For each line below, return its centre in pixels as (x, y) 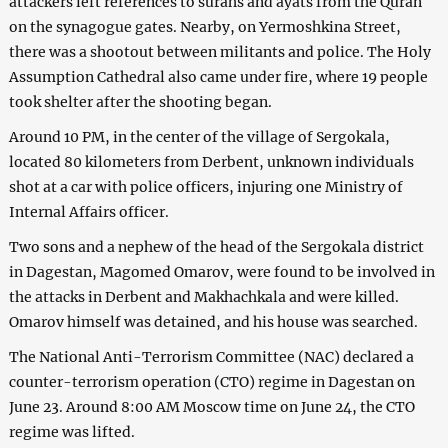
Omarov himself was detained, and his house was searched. (213, 321)
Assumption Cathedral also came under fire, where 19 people (218, 76)
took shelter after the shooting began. (140, 101)
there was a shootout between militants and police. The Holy (219, 51)
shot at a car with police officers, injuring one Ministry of (205, 186)
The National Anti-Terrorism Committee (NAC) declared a (211, 356)
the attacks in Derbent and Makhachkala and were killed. (203, 296)
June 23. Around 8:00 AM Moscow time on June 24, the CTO (211, 406)
